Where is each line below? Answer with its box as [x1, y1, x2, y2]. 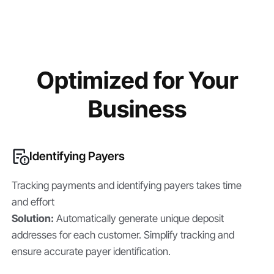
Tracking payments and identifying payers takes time [12, 179, 242, 192]
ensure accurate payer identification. [12, 245, 171, 258]
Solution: [12, 212, 54, 225]
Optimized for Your [36, 65, 238, 94]
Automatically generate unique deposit [54, 212, 224, 225]
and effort [12, 196, 55, 209]
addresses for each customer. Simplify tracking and [12, 229, 235, 242]
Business [87, 94, 187, 123]
